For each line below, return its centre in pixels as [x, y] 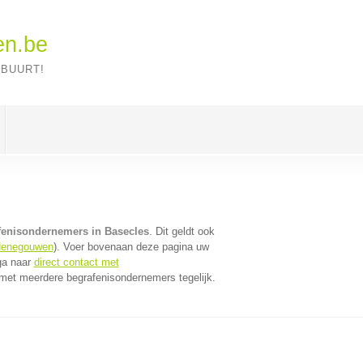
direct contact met [76, 262]
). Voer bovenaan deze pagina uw [131, 247]
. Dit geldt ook [181, 231]
